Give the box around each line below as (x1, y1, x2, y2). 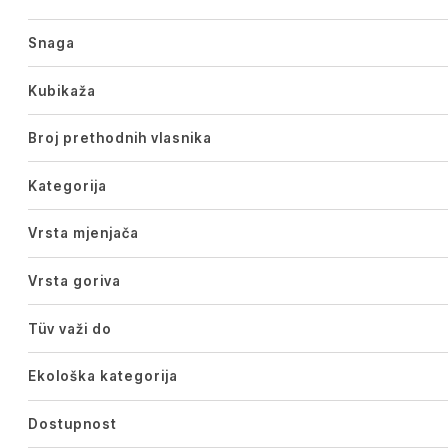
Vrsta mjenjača (27, 225, 139, 242)
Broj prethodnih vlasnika (27, 130, 212, 147)
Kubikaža (27, 82, 96, 99)
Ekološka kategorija (27, 368, 178, 385)
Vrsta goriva (27, 273, 121, 290)
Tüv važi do (27, 320, 112, 337)
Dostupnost (27, 415, 117, 432)
